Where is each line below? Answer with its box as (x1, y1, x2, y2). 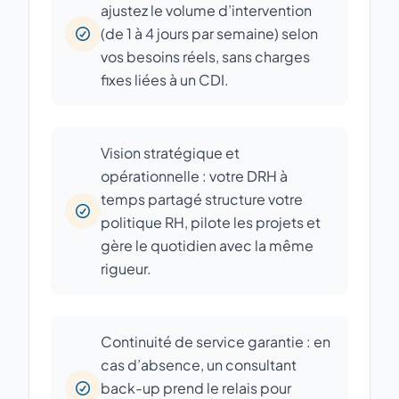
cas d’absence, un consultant (101, 355, 297, 374)
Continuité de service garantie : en (101, 332, 330, 351)
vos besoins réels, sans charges (101, 47, 310, 66)
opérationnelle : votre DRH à (101, 167, 288, 185)
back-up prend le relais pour (101, 379, 291, 397)
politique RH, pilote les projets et (101, 213, 321, 232)
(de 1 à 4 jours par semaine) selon (101, 24, 318, 43)
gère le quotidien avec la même (101, 236, 313, 255)
